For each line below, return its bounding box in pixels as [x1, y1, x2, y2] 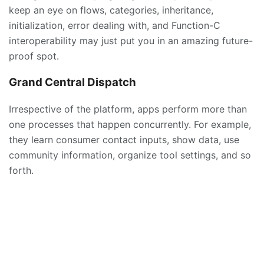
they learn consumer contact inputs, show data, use [9, 133, 239, 146]
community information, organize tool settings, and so [9, 148, 251, 161]
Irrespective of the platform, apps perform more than [9, 103, 247, 115]
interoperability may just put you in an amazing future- [9, 35, 253, 47]
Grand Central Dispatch [9, 75, 136, 90]
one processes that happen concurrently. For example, [9, 118, 251, 130]
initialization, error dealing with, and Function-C [9, 19, 220, 32]
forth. [9, 164, 34, 176]
